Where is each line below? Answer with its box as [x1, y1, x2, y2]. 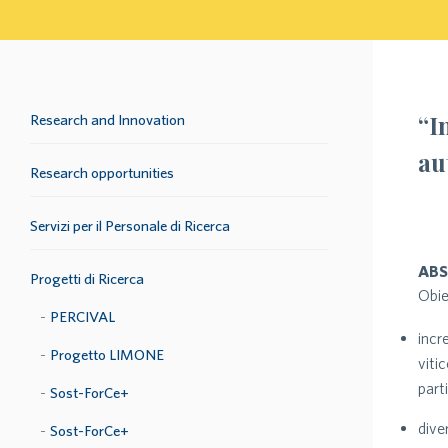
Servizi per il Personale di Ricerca [30, 217, 230, 234]
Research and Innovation [30, 111, 185, 128]
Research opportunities [30, 164, 174, 181]
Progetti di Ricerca [30, 270, 144, 287]
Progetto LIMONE [50, 346, 164, 363]
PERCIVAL [50, 308, 115, 325]
